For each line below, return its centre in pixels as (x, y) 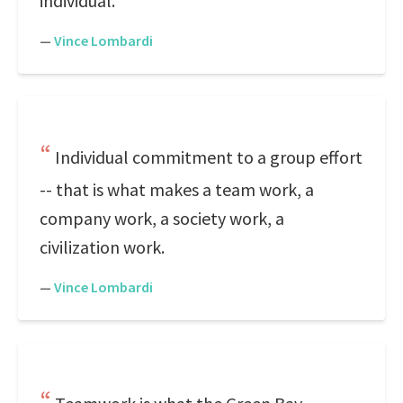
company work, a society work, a (162, 218)
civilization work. (102, 247)
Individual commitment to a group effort (209, 157)
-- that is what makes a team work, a (177, 189)
